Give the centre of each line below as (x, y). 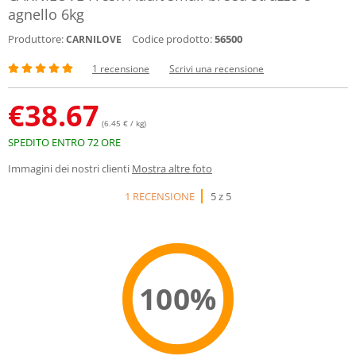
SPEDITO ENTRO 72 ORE (64, 142)
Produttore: (36, 39)
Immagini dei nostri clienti (69, 168)
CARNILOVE (94, 39)
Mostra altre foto (172, 168)
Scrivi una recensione (217, 69)
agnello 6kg (46, 14)
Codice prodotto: (172, 39)
